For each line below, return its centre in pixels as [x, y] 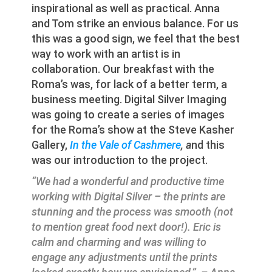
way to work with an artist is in [106, 54]
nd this [208, 145]
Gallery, [51, 145]
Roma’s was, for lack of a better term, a [130, 84]
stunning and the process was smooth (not [133, 212]
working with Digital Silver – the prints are [129, 197]
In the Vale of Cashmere [126, 145]
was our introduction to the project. [120, 160]
